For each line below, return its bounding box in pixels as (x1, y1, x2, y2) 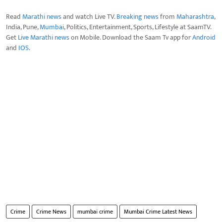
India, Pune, (6, 21, 40, 33)
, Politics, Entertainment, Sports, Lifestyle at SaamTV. (64, 21, 211, 33)
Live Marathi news (18, 32, 69, 44)
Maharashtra (176, 11, 214, 23)
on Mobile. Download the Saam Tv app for (69, 32, 192, 44)
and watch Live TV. (61, 11, 116, 23)
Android (192, 32, 216, 44)
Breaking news (116, 11, 159, 23)
